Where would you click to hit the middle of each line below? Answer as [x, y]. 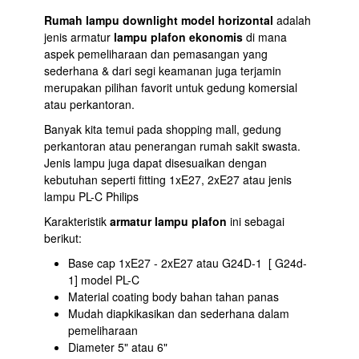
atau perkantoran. [89, 104]
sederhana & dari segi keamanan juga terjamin [163, 70]
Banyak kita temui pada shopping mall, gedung [163, 129]
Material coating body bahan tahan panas [173, 296]
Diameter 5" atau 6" [118, 347]
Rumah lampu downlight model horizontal [159, 20]
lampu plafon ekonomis [178, 36]
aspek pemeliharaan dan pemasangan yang [156, 53]
